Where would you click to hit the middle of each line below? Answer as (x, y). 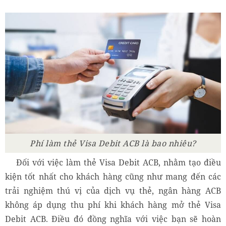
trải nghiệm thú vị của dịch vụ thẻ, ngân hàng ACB (113, 191)
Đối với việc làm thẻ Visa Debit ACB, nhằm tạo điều (119, 163)
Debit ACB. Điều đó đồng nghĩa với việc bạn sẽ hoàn (113, 219)
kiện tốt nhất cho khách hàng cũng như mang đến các (113, 177)
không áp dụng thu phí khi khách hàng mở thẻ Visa (113, 205)
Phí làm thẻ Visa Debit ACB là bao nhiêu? (113, 144)
